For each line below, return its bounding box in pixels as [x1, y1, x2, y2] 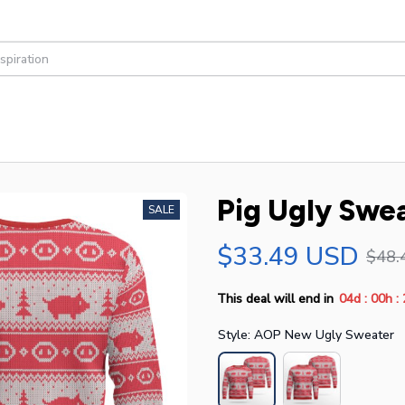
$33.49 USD [217, 239, 359, 274]
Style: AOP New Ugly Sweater [218, 325, 394, 344]
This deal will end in [217, 290, 334, 308]
